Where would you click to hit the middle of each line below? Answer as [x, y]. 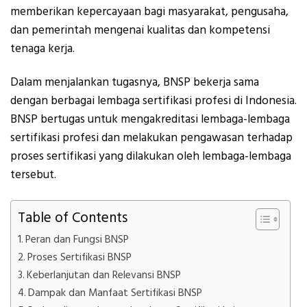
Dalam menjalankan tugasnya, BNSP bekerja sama [135, 83]
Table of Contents [73, 218]
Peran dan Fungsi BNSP [77, 239]
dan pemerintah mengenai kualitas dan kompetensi [140, 30]
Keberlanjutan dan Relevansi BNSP [104, 275]
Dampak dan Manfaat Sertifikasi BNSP [115, 293]
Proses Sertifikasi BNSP [80, 257]
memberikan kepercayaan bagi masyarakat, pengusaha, [149, 11]
